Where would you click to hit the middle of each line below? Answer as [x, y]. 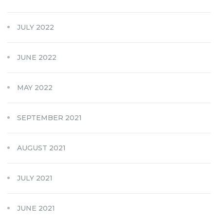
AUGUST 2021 [41, 148]
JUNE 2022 [37, 57]
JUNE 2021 [36, 208]
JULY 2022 [36, 27]
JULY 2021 [35, 178]
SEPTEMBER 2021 [49, 118]
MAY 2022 [35, 87]
